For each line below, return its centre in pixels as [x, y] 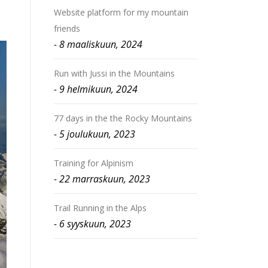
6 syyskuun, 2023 [95, 224]
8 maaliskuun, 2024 [101, 44]
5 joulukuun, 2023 [97, 134]
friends [67, 28]
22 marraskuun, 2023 [105, 179]
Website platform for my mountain [121, 12]
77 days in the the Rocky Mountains [123, 118]
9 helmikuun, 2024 [98, 89]
